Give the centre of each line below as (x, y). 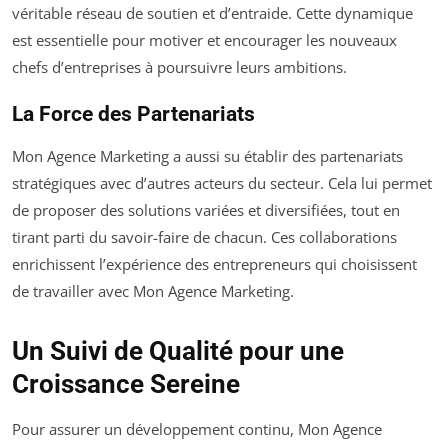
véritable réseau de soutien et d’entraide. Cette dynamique (212, 12)
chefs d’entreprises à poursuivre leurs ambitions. (179, 66)
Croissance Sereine (126, 383)
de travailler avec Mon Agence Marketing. (153, 290)
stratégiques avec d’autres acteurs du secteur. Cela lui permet (222, 182)
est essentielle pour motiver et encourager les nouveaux (204, 39)
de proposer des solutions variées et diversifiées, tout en (206, 209)
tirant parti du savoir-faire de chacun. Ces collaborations (204, 236)
